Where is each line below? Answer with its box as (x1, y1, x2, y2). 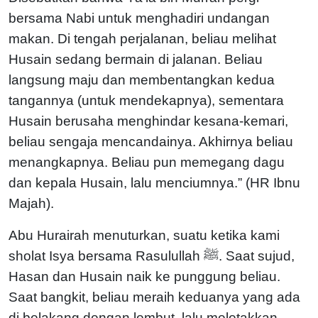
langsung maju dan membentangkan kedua (9, 72, 275, 87)
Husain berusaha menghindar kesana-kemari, (9, 113, 288, 128)
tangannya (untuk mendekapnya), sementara (9, 92, 284, 108)
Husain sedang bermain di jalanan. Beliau (9, 51, 263, 67)
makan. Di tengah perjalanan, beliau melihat (9, 31, 276, 46)
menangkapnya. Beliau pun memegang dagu (9, 154, 285, 170)
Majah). (9, 195, 54, 211)
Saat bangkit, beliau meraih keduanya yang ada (9, 289, 300, 305)
